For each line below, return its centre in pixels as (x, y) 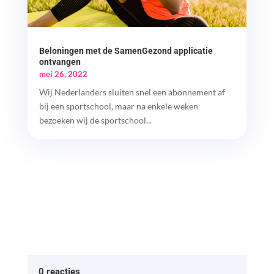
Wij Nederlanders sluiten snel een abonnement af (132, 92)
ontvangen (60, 62)
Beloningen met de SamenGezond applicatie (126, 51)
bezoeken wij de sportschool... (95, 120)
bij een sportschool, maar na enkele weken (118, 106)
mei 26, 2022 (63, 74)
